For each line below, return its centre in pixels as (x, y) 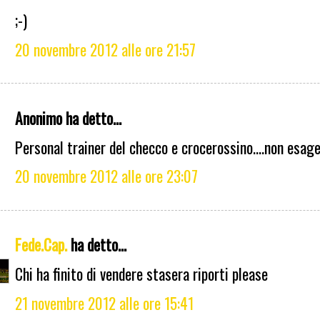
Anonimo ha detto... (68, 117)
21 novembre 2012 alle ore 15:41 (104, 302)
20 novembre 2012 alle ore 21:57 (105, 50)
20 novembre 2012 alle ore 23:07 (106, 176)
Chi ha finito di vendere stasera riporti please (141, 274)
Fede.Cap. (41, 245)
